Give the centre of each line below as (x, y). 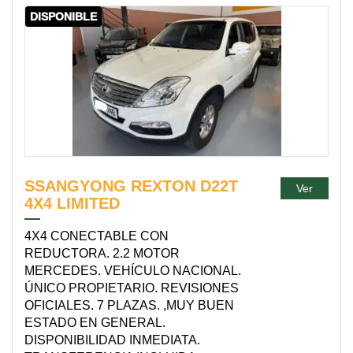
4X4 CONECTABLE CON (97, 236)
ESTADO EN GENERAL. (95, 323)
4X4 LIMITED (72, 203)
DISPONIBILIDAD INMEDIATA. (112, 340)
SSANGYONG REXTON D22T (131, 186)
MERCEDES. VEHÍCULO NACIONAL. (133, 271)
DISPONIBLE (63, 17)
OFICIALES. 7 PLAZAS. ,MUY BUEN (129, 305)
